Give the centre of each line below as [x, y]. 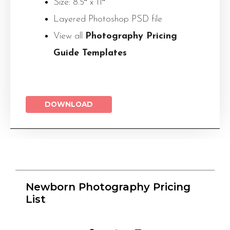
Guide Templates [90, 53]
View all [69, 36]
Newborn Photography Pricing [108, 187]
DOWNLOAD [69, 104]
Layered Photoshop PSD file [108, 19]
